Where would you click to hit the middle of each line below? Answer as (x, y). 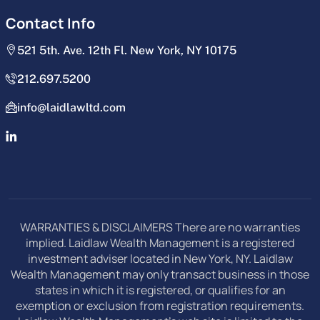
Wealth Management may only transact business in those (160, 274)
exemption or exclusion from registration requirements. (160, 305)
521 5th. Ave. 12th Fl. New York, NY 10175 (127, 50)
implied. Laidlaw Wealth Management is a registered (160, 242)
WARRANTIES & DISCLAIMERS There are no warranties (160, 227)
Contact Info (50, 23)
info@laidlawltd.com (71, 107)
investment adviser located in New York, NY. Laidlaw (160, 258)
